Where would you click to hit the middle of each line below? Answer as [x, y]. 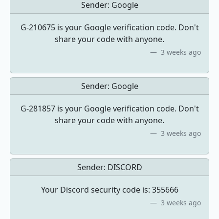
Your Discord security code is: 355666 [109, 190]
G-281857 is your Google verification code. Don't [109, 109]
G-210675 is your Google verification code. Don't [109, 27]
